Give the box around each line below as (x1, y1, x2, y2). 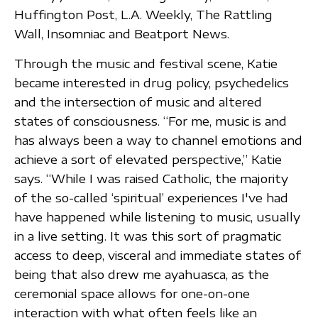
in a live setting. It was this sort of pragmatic (14, 229, 281, 244)
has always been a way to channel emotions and (14, 133, 302, 148)
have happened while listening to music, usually (14, 209, 300, 225)
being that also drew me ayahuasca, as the (14, 267, 269, 283)
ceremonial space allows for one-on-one (14, 286, 250, 302)
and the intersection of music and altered (14, 94, 262, 110)
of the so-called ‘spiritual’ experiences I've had (14, 190, 288, 206)
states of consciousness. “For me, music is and (14, 114, 287, 129)
